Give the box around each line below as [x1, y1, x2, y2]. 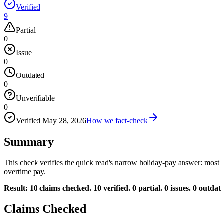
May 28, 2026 [42, 116, 86, 125]
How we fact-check [86, 116, 147, 125]
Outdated [16, 71, 44, 79]
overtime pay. [4, 167, 46, 176]
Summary [4, 135, 54, 148]
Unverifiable [16, 93, 55, 102]
